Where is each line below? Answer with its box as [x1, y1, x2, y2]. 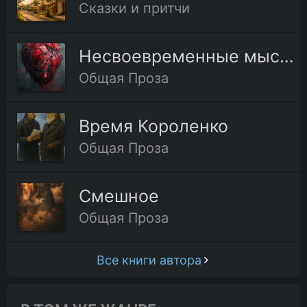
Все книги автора [97, 252, 201, 267]
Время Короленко [79, 116, 228, 137]
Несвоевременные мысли [280, 46, 294, 67]
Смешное [79, 186, 159, 207]
